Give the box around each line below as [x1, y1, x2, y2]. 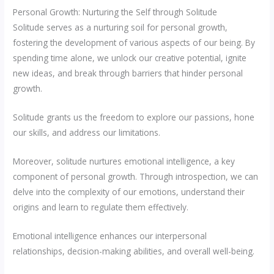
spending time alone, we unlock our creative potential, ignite [13, 51, 247, 64]
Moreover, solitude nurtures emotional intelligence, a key [13, 155, 235, 167]
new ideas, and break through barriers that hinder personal [13, 67, 243, 79]
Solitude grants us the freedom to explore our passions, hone [13, 111, 255, 123]
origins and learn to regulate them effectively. [13, 201, 191, 213]
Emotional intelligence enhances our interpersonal [13, 229, 207, 242]
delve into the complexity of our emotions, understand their [13, 185, 245, 198]
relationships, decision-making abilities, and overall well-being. [13, 245, 255, 257]
